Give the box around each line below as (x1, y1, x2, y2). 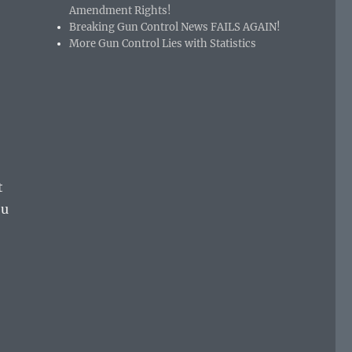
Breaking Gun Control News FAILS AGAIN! (69, 20, 284, 35)
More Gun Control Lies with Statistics (69, 37, 257, 51)
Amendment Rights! (69, 4, 174, 18)
